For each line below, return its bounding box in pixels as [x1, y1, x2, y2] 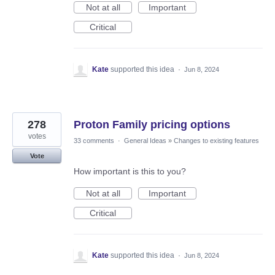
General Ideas [124, 137, 166, 145]
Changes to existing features [174, 137, 259, 145]
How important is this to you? [74, 166, 186, 177]
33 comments [74, 137, 114, 145]
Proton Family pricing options [74, 118, 230, 131]
